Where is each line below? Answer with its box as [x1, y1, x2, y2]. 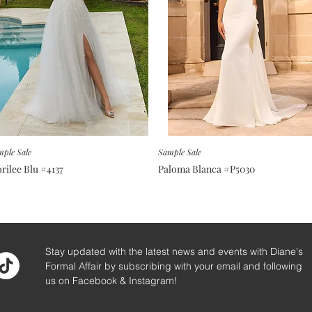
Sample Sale [158, 146, 201, 157]
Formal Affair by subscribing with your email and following [45, 259, 302, 272]
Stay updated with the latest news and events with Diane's [45, 244, 303, 258]
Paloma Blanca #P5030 [158, 162, 255, 175]
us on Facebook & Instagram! [45, 274, 180, 287]
